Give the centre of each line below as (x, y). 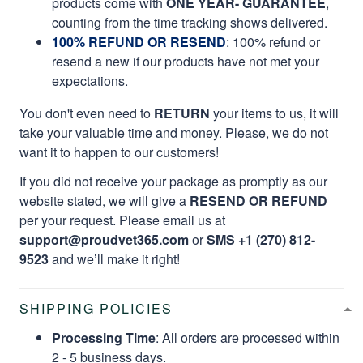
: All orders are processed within (248, 338)
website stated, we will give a (105, 201)
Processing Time (104, 338)
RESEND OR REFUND (258, 201)
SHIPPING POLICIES (96, 309)
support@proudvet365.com (106, 240)
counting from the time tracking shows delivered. (190, 23)
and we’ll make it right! (116, 259)
